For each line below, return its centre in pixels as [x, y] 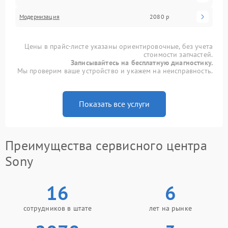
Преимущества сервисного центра [106, 145]
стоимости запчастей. [178, 54]
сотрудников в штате [58, 208]
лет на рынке [170, 208]
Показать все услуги [114, 104]
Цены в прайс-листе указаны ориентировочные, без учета [119, 46]
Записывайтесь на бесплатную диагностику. [142, 62]
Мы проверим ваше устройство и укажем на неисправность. [115, 70]
